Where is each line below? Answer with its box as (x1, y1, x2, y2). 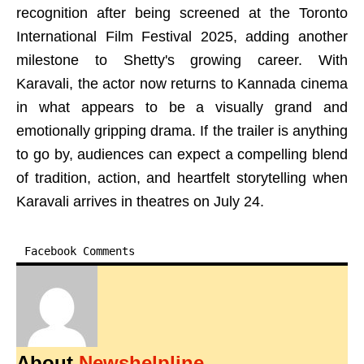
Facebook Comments (24, 245, 135, 258)
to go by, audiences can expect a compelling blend (16, 146, 348, 163)
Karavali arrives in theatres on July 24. (16, 193, 264, 210)
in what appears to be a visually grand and (16, 99, 348, 116)
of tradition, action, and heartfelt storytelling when (16, 170, 348, 187)
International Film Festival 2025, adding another (16, 28, 348, 45)
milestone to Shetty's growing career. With (16, 52, 348, 69)
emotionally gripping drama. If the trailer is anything (16, 123, 348, 140)
